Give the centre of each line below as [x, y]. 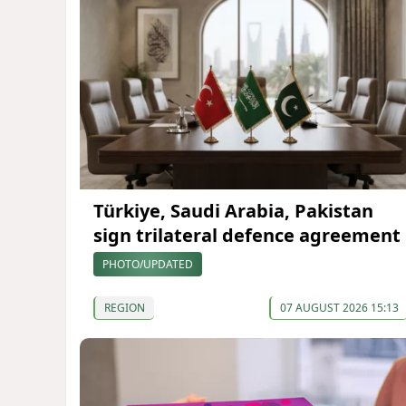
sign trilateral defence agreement [247, 235]
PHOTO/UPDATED [148, 264]
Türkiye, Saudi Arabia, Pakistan [233, 210]
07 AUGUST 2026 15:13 [339, 307]
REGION [125, 307]
